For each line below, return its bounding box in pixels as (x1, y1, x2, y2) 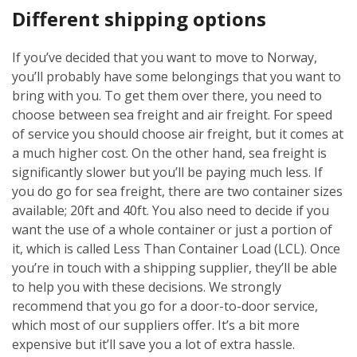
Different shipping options (12, 5, 266, 32)
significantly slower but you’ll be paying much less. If (12, 163, 323, 181)
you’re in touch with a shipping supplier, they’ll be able (12, 258, 337, 277)
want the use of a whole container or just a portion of (12, 220, 332, 238)
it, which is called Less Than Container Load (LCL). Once (12, 239, 340, 257)
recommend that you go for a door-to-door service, (12, 296, 318, 315)
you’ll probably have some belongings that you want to (12, 67, 341, 85)
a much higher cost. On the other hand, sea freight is (12, 143, 327, 162)
